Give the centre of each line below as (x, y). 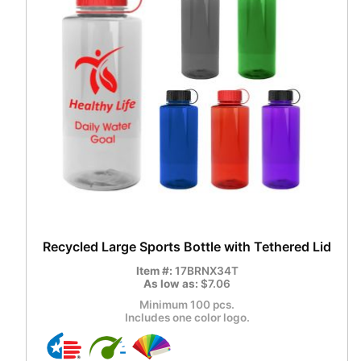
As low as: (172, 284)
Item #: (155, 271)
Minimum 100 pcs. (187, 305)
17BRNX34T (206, 271)
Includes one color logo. (187, 317)
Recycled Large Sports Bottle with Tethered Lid (187, 247)
